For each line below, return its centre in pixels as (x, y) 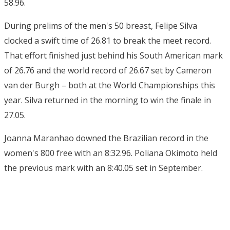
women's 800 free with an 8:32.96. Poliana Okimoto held (111, 153)
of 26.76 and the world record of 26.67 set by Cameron (108, 70)
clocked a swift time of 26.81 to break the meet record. (108, 41)
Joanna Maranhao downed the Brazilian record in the (106, 138)
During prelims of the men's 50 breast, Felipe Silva (101, 26)
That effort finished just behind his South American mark (113, 55)
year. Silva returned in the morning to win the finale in (108, 100)
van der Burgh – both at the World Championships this (110, 85)
